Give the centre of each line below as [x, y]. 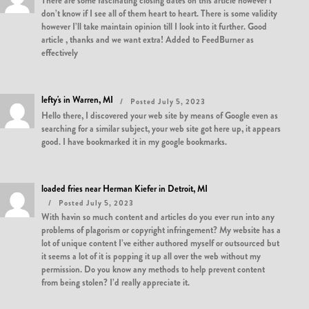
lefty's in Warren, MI [77, 100]
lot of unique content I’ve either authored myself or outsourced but [160, 243]
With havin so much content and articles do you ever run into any [158, 217]
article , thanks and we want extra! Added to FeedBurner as [148, 40]
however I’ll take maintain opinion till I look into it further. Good [154, 27]
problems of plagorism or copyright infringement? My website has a [161, 230]
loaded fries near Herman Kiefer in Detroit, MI [124, 189]
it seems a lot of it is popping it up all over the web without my [151, 256]
